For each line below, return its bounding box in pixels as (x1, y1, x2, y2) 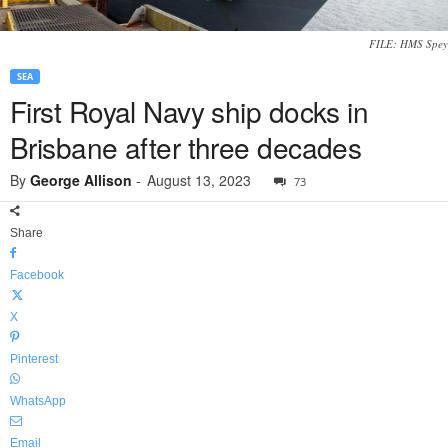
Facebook (10, 268, 64, 283)
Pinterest (10, 352, 58, 367)
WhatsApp (10, 394, 66, 409)
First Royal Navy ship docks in (10, 91, 369, 132)
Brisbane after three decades (10, 127, 362, 168)
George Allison (30, 170, 132, 191)
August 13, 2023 (147, 170, 251, 191)
